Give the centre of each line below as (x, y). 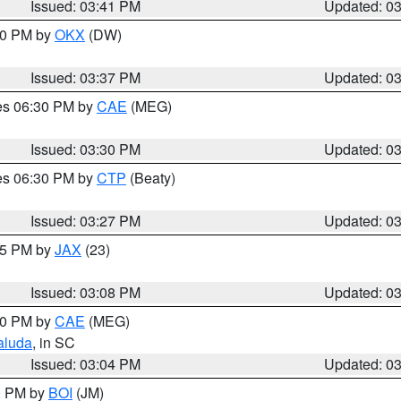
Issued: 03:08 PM (86, 292)
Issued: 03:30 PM (86, 149)
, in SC (54, 342)
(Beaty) (151, 178)
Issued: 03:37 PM (86, 77)
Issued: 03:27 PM (86, 221)
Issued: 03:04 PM (86, 364)
